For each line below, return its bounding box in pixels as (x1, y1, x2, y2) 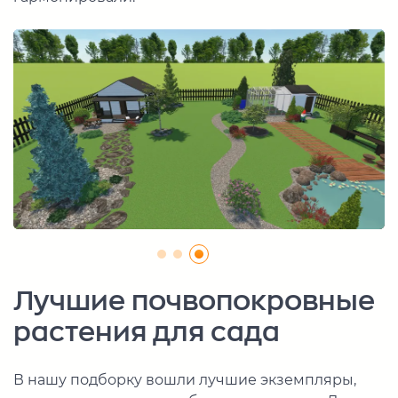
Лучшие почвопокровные (13, 288, 375, 315)
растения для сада (13, 319, 280, 346)
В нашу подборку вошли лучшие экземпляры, (13, 371, 356, 389)
